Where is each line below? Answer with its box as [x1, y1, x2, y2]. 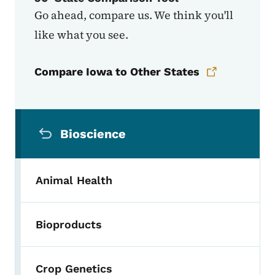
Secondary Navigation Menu [14, 109, 215, 127]
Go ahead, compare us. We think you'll [34, 7, 233, 23]
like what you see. [34, 27, 128, 43]
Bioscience [60, 126, 126, 142]
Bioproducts [36, 218, 102, 231]
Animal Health [36, 174, 112, 187]
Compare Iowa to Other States [34, 65, 199, 79]
